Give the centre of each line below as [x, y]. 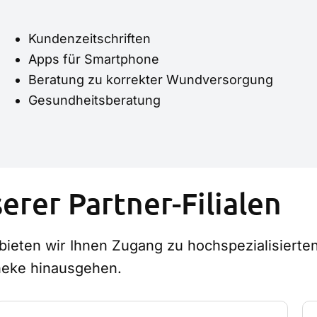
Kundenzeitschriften [90, 38]
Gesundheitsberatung [94, 100]
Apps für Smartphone [94, 59]
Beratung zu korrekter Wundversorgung [151, 79]
